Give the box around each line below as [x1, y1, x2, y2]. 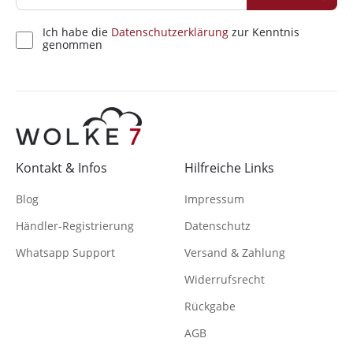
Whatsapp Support [16, 245, 115, 261]
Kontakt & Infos [16, 159, 107, 177]
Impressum [184, 191, 244, 207]
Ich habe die [43, 24, 111, 40]
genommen [43, 37, 102, 53]
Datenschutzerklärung [111, 24, 229, 40]
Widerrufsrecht [184, 272, 265, 288]
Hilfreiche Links [184, 159, 274, 177]
